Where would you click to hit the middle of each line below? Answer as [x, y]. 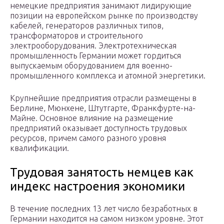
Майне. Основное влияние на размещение [91, 118]
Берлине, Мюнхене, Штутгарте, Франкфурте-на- [103, 108]
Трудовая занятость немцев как [102, 172]
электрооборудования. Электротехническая [93, 46]
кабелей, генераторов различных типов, [87, 26]
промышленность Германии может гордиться [95, 56]
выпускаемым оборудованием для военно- [91, 66]
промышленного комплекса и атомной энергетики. [108, 76]
